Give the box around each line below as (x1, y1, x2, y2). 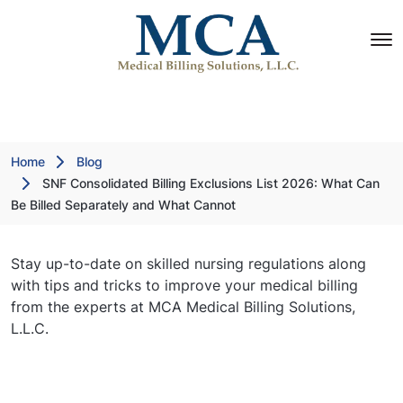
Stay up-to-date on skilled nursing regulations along (11, 255, 366, 273)
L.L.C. (11, 319, 49, 337)
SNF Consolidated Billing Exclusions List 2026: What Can (42, 175, 380, 191)
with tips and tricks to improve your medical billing (11, 276, 358, 294)
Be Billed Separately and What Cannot (11, 197, 236, 212)
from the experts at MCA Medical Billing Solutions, (11, 298, 355, 316)
